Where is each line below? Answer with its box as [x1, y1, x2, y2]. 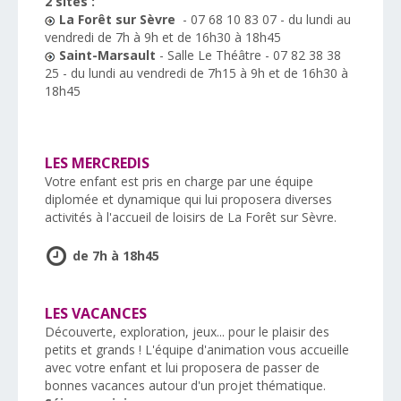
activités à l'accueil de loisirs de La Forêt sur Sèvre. [45, 209, 337, 226]
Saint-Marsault [55, 47, 156, 64]
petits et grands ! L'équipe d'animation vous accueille [45, 341, 349, 359]
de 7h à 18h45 [73, 247, 159, 265]
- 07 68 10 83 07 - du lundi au [175, 11, 351, 29]
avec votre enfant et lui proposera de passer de [45, 359, 320, 377]
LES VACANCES [45, 303, 147, 324]
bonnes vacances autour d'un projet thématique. [45, 377, 326, 395]
